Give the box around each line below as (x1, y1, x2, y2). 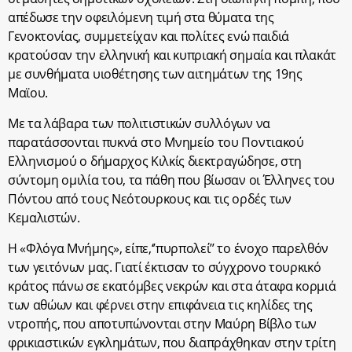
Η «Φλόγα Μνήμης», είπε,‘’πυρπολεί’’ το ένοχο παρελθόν (8, 240, 329, 258)
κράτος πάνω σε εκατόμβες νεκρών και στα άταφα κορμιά (8, 277, 336, 295)
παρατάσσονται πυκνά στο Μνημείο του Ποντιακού (8, 134, 304, 152)
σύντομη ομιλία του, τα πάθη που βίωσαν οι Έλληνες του (8, 171, 335, 189)
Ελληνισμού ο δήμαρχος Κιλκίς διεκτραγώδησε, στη (8, 152, 302, 170)
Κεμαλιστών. (8, 209, 80, 227)
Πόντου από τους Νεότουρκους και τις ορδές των (8, 190, 291, 208)
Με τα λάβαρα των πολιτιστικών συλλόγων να (8, 115, 270, 133)
